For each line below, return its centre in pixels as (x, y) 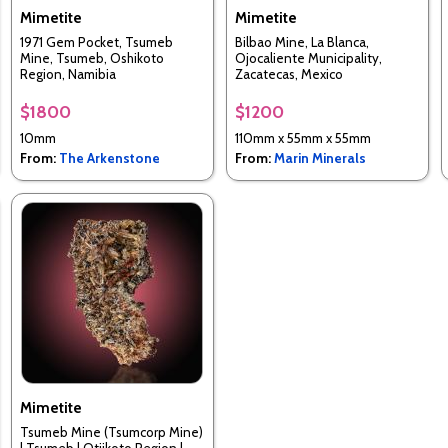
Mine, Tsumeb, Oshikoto (91, 58)
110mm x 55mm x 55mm (302, 138)
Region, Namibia (67, 74)
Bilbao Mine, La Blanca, (301, 42)
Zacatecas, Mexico (288, 74)
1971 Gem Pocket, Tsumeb (96, 42)
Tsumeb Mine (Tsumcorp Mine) (111, 432)
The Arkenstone (109, 158)
